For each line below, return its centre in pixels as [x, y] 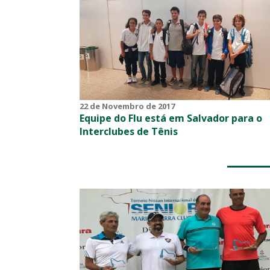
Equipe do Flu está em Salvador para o [171, 118]
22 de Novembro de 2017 [127, 106]
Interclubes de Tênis [129, 131]
